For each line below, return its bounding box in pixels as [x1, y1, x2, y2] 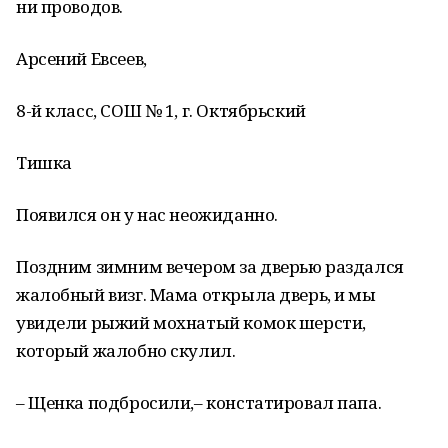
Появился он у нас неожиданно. [16, 203, 278, 226]
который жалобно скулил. [16, 339, 236, 362]
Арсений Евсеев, [16, 47, 147, 70]
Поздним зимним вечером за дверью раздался [16, 255, 404, 278]
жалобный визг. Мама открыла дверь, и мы [16, 283, 376, 306]
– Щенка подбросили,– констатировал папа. [16, 391, 382, 414]
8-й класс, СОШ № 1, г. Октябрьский [16, 99, 306, 122]
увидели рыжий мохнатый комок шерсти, [16, 311, 366, 334]
